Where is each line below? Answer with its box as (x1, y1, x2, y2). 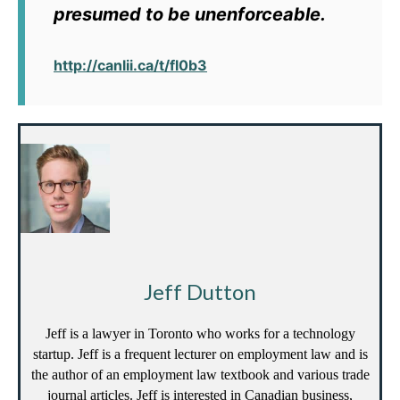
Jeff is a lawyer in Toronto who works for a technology (45, 326, 355, 342)
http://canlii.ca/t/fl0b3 (54, 56, 207, 75)
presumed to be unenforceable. (54, 4, 326, 26)
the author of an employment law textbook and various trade (30, 367, 370, 383)
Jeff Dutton (144, 279, 256, 305)
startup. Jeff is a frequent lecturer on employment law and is (32, 346, 368, 362)
